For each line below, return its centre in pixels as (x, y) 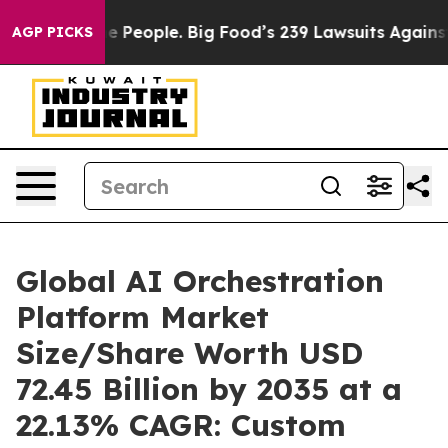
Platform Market (142, 317)
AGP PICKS (52, 32)
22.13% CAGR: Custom (181, 425)
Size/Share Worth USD (189, 353)
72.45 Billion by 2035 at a (209, 389)
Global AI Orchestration (200, 281)
